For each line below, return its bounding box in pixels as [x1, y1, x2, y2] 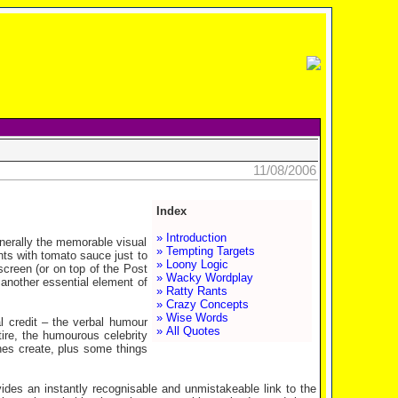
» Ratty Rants [155, 284, 227, 298]
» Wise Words [155, 311, 228, 324]
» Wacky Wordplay [155, 271, 253, 284]
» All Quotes [155, 324, 220, 338]
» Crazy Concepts [155, 298, 249, 311]
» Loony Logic [155, 258, 228, 271]
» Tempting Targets [155, 244, 255, 258]
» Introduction [155, 231, 227, 244]
